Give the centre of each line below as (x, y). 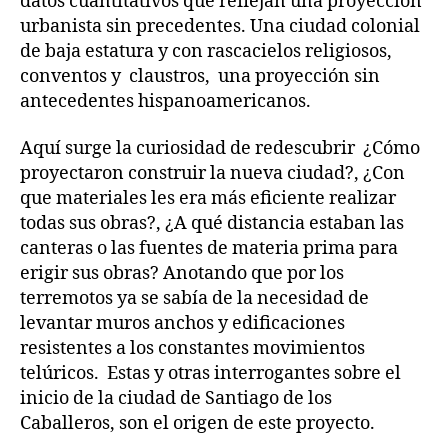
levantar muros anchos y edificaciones (182, 323)
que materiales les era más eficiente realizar (208, 198)
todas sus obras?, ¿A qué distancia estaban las (212, 223)
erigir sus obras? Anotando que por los (182, 273)
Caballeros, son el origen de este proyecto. (197, 423)
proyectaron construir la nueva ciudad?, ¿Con (212, 173)
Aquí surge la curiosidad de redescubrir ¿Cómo (220, 148)
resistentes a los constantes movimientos (192, 348)
